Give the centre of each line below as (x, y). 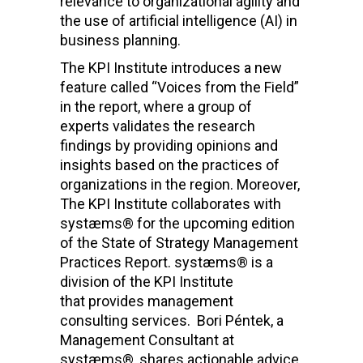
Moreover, (268, 185)
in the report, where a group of (156, 107)
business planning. (120, 41)
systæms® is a (224, 263)
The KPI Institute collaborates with (171, 204)
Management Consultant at (147, 340)
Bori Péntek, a (239, 321)
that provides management (147, 301)
